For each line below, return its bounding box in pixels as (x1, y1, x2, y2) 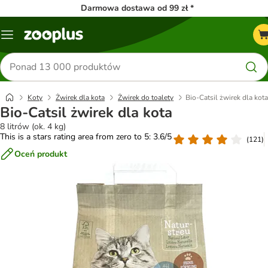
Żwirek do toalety (118, 93, 173, 102)
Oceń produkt (14, 148, 67, 160)
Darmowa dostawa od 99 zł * (81, 2, 194, 14)
